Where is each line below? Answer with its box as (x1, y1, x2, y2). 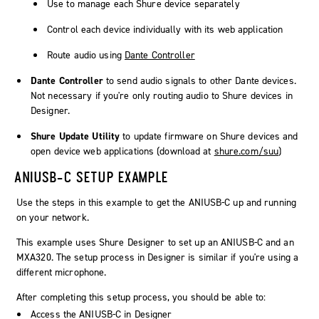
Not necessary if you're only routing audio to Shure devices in (31, 88, 293, 103)
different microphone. (16, 265, 107, 279)
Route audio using (47, 48, 125, 62)
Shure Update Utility (31, 129, 120, 143)
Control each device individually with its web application (47, 22, 283, 36)
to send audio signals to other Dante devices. (103, 73, 296, 88)
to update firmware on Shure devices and (120, 129, 298, 143)
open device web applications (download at (31, 144, 214, 158)
